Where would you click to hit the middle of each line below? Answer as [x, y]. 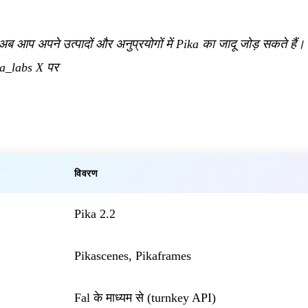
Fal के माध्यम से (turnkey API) [145, 298]
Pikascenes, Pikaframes [133, 256]
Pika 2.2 [95, 214]
